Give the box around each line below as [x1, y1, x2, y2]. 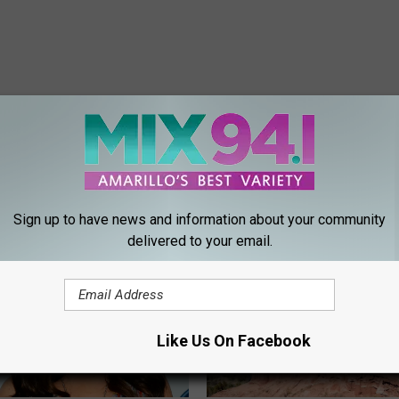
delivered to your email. [126, 232, 273, 249]
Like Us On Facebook [156, 331, 311, 350]
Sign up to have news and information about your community [13, 211, 386, 228]
